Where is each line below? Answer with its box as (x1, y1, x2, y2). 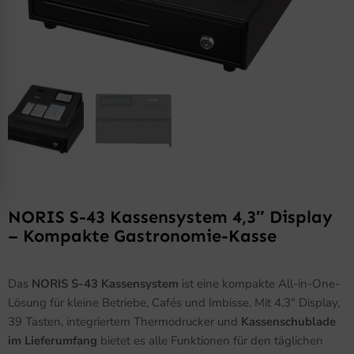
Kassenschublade (241, 313, 336, 330)
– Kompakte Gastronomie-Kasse (8, 225, 277, 247)
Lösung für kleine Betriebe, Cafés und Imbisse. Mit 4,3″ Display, (8, 294, 340, 311)
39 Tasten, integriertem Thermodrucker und (8, 313, 241, 330)
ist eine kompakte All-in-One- (179, 275, 340, 292)
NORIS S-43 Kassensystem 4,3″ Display (8, 206, 333, 228)
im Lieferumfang (8, 332, 97, 348)
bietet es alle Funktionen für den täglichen (97, 332, 323, 348)
